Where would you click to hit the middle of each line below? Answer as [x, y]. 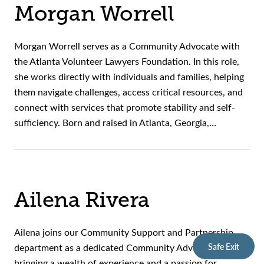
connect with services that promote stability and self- [125, 107]
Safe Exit [224, 246]
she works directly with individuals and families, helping [129, 77]
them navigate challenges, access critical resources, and [128, 92]
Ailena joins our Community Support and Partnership [124, 232]
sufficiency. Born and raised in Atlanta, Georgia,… [115, 123]
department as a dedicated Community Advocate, [116, 247]
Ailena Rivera [82, 200]
